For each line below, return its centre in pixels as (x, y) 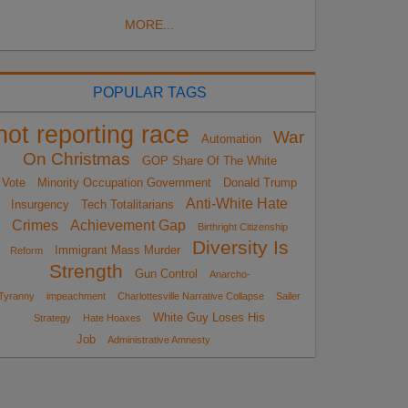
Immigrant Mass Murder (117, 250)
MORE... (149, 24)
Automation (231, 138)
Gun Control (166, 273)
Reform (26, 250)
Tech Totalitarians (127, 204)
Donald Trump (260, 182)
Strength (86, 271)
